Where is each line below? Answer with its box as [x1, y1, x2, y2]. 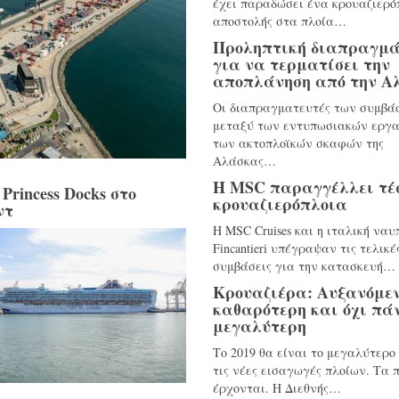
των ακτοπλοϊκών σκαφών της [213, 134, 384, 151]
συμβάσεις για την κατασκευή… [213, 257, 395, 274]
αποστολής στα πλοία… [213, 12, 346, 29]
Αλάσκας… [213, 152, 276, 169]
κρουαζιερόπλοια [213, 192, 347, 216]
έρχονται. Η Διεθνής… [213, 379, 341, 396]
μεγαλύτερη [213, 314, 306, 338]
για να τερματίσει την [213, 53, 390, 76]
